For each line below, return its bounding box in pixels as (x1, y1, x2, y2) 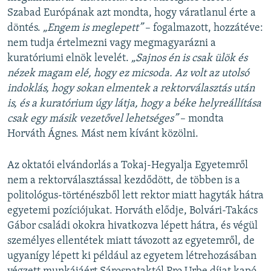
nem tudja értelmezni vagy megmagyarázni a (7, 37, 216, 49)
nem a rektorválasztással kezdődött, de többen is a (7, 174, 240, 186)
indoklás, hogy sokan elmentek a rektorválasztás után (7, 82, 255, 94)
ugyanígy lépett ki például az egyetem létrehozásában (7, 250, 256, 262)
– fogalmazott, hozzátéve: (143, 22, 263, 34)
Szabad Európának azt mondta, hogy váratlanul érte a (7, 7, 256, 19)
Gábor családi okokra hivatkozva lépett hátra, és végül (7, 220, 258, 232)
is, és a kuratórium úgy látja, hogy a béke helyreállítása (7, 97, 261, 109)
